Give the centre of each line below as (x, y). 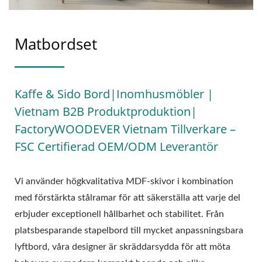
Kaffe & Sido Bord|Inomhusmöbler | (114, 94)
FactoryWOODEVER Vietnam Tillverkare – (125, 129)
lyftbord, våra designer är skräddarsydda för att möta (123, 247)
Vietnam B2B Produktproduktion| (106, 112)
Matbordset (56, 44)
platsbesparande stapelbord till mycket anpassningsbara (129, 231)
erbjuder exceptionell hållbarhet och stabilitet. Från (119, 214)
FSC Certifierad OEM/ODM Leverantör (116, 147)
